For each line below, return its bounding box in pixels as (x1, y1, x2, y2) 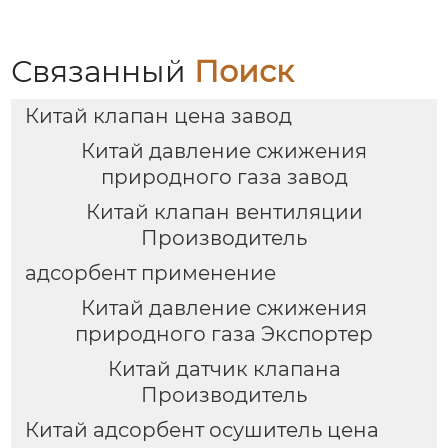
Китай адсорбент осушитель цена (24, 418, 379, 443)
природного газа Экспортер (75, 322, 373, 347)
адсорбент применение (24, 261, 276, 286)
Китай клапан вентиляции (85, 200, 363, 225)
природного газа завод (100, 165, 348, 190)
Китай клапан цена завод (24, 104, 292, 129)
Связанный (11, 53, 195, 91)
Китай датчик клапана (107, 357, 341, 382)
